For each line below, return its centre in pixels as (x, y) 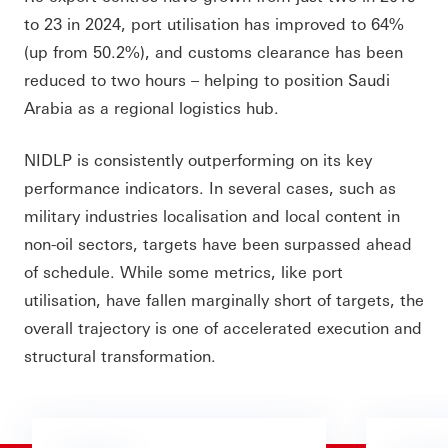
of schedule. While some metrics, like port (183, 271)
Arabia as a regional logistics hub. (151, 107)
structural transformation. (122, 355)
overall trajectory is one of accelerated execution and (223, 327)
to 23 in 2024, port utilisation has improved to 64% (214, 23)
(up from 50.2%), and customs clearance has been (213, 51)
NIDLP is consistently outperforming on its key (198, 159)
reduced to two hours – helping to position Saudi (207, 79)
